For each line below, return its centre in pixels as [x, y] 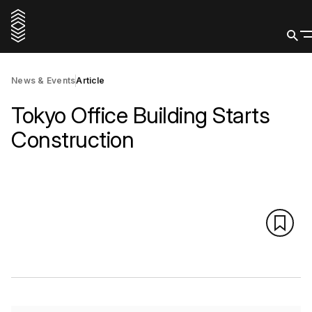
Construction [72, 140]
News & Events [44, 80]
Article [90, 80]
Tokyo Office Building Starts [140, 115]
